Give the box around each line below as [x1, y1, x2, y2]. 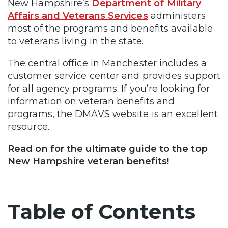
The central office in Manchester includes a [8, 57, 207, 69]
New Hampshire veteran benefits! [8, 155, 169, 167]
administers [148, 10, 206, 21]
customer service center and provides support [8, 70, 220, 81]
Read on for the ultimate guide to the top [8, 142, 208, 154]
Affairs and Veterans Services [8, 10, 148, 21]
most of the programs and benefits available [8, 22, 213, 34]
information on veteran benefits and [8, 95, 175, 107]
